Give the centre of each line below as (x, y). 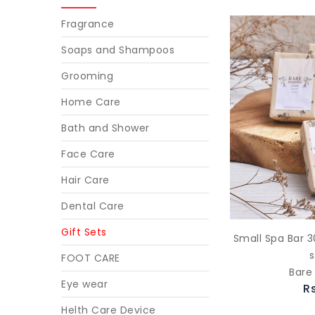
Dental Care (93, 206)
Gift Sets (84, 232)
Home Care (91, 102)
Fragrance (88, 24)
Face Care (88, 154)
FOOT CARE (91, 258)
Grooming (87, 76)
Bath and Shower (105, 128)
